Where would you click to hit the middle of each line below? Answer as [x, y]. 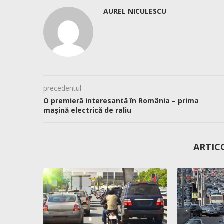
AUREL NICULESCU [135, 11]
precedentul [62, 88]
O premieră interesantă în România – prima [121, 101]
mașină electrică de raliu [87, 110]
